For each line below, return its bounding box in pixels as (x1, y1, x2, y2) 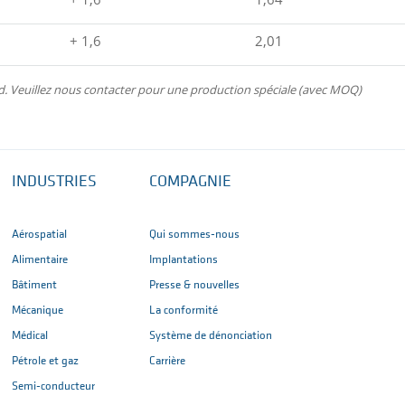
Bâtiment (12, 279, 57, 292)
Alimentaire (12, 254, 68, 267)
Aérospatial (12, 229, 67, 241)
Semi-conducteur (12, 381, 95, 393)
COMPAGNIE (149, 174, 231, 192)
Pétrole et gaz (12, 355, 79, 368)
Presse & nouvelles (149, 279, 240, 292)
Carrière (149, 355, 185, 368)
